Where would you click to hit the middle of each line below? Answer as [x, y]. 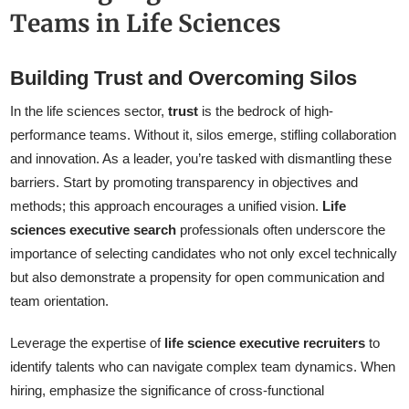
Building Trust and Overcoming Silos [184, 79]
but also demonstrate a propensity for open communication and [198, 278]
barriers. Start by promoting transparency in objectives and [184, 183]
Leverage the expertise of [88, 343]
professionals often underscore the [281, 230]
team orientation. [60, 301]
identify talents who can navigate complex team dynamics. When [203, 367]
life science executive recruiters [265, 343]
